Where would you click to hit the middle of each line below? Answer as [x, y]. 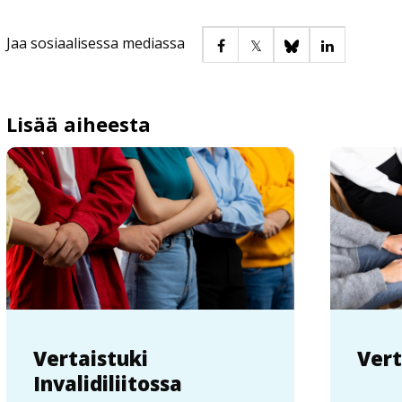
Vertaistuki [91, 358]
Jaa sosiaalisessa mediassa [96, 44]
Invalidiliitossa [108, 383]
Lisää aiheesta [79, 123]
